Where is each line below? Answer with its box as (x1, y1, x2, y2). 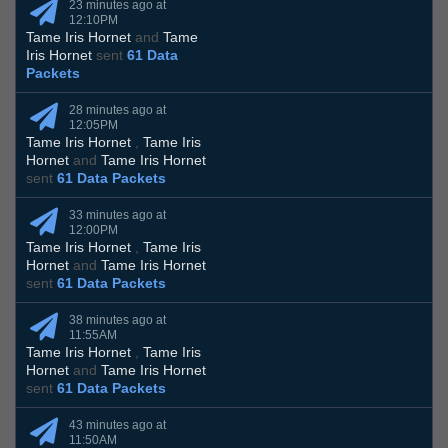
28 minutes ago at (69, 103, 166, 118)
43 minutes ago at (69, 418, 166, 433)
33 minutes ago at (69, 208, 166, 223)
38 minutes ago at (69, 313, 166, 328)
